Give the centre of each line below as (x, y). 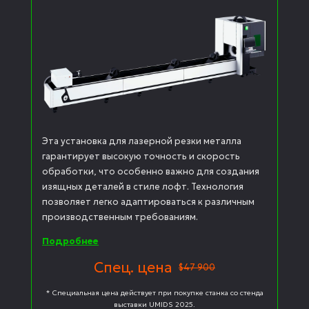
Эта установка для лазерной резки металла (142, 141)
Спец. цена (133, 267)
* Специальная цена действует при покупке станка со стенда (154, 293)
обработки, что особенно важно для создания (151, 171)
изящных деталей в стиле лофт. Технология (143, 186)
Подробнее (70, 241)
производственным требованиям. (120, 217)
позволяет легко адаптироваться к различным (148, 201)
